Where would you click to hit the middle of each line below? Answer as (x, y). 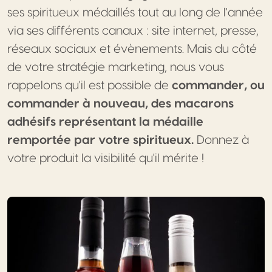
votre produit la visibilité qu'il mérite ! (106, 159)
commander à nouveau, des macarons (121, 104)
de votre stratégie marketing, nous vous (116, 68)
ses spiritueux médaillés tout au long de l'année (135, 13)
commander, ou (218, 86)
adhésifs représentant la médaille (105, 122)
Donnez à (221, 141)
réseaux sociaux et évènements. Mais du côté (132, 49)
